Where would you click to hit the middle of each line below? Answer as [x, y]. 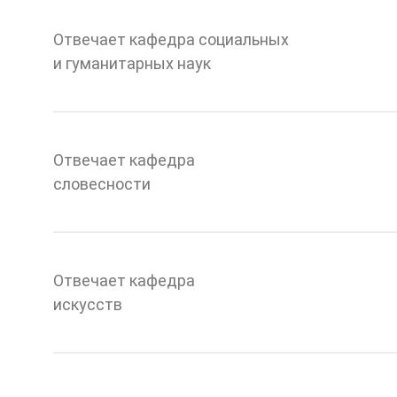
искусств [88, 305]
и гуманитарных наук [132, 64]
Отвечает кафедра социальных [171, 40]
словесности [102, 184]
